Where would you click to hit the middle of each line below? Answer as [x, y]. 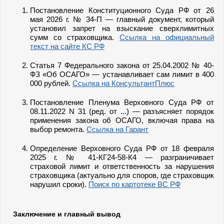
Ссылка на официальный [167, 37]
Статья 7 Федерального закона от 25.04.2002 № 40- [122, 65]
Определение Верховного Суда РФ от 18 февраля [122, 148]
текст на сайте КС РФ [67, 46]
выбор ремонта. [58, 129]
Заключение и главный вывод [67, 214]
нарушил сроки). [59, 184]
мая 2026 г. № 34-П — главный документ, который [122, 19]
